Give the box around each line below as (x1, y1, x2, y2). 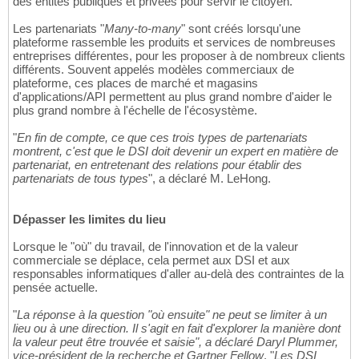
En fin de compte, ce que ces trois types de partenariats (17, 131, 308, 145)
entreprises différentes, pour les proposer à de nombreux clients (13, 49, 345, 63)
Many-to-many (104, 22, 181, 36)
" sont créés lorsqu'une (181, 22, 301, 36)
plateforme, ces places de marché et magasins (13, 76, 258, 91)
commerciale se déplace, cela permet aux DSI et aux (13, 253, 290, 268)
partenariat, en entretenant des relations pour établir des (13, 158, 302, 172)
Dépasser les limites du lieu (13, 212, 166, 227)
